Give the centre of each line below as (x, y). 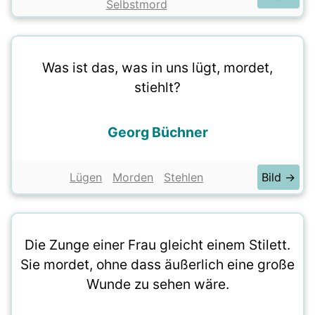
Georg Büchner (157, 132)
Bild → (278, 177)
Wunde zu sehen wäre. (157, 284)
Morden (133, 177)
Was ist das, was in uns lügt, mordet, (157, 67)
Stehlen (184, 177)
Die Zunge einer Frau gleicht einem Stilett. (157, 245)
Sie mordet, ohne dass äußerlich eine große (157, 264)
